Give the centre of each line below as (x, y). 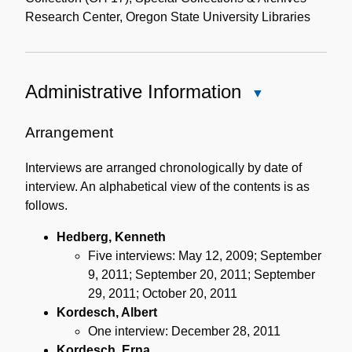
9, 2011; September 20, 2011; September (202, 275)
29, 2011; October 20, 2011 (163, 294)
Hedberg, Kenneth (111, 237)
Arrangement (69, 133)
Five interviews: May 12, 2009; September (205, 256)
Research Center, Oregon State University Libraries (168, 17)
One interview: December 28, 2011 (184, 332)
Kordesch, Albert (107, 313)
